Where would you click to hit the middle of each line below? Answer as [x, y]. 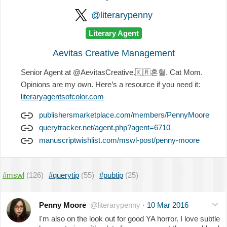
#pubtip [111, 175]
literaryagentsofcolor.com [62, 96]
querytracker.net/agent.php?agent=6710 [105, 127]
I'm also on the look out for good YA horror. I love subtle [129, 218]
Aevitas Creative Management [113, 53]
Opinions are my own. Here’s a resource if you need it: [110, 84]
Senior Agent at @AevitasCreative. [78, 72]
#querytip [64, 175]
